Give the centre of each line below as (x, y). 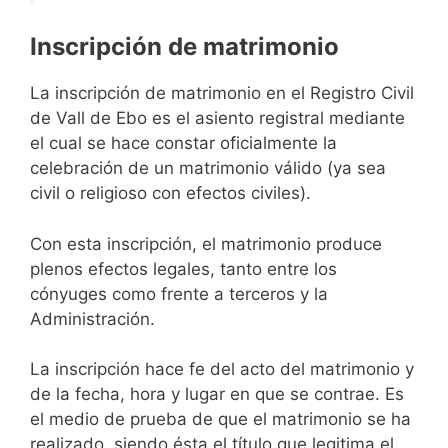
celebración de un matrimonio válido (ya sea (208, 168)
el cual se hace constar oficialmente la (183, 143)
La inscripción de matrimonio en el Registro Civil (222, 93)
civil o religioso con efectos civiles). (170, 193)
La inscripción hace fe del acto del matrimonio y (222, 369)
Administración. (92, 318)
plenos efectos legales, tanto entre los (183, 268)
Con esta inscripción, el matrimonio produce (206, 243)
